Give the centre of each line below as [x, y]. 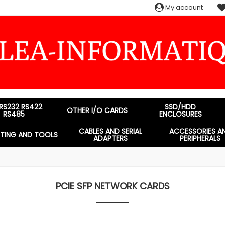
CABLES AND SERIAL [111, 131]
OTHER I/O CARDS [97, 110]
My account [183, 7]
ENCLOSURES [180, 114]
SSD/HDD [181, 107]
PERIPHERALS [200, 138]
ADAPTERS [111, 138]
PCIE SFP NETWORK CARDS [113, 186]
